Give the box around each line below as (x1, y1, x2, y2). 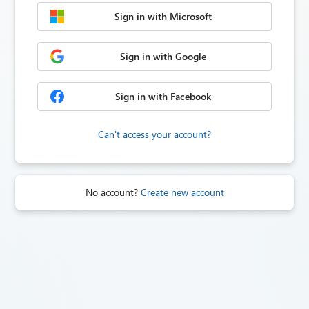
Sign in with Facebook (114, 90, 211, 103)
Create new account (140, 186, 224, 199)
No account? (85, 186, 138, 199)
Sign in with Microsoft (114, 10, 212, 23)
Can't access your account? (98, 128, 211, 141)
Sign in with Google (119, 50, 206, 63)
